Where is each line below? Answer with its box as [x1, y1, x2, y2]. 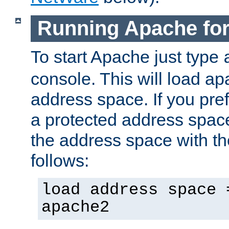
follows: [31, 150, 89, 170]
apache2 [41, 198, 109, 217]
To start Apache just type [31, 47, 223, 66]
